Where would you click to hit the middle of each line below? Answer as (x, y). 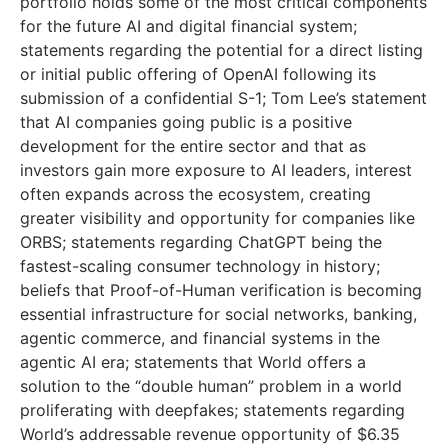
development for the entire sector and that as (193, 146)
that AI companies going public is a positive (186, 122)
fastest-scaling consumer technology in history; (200, 266)
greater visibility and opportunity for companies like (217, 218)
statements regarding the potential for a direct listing (221, 50)
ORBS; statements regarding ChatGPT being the (201, 242)
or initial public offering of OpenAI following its (198, 74)
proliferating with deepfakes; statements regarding (212, 410)
